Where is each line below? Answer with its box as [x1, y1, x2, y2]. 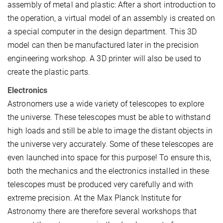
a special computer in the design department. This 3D [7, 27, 197, 37]
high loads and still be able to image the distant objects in [7, 126, 213, 136]
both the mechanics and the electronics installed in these [7, 166, 209, 176]
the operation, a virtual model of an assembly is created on [7, 13, 215, 23]
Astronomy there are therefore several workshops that [7, 207, 197, 217]
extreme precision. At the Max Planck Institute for [7, 193, 182, 203]
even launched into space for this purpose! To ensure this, [7, 153, 211, 163]
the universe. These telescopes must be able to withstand [7, 112, 211, 122]
